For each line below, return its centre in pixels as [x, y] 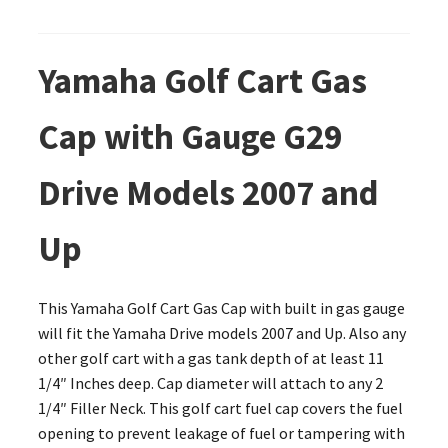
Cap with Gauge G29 [189, 137]
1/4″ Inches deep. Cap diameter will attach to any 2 [210, 383]
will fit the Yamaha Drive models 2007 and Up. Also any [221, 333]
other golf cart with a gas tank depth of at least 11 [210, 358]
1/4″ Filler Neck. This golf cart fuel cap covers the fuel [220, 408]
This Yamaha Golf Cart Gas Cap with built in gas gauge [221, 308]
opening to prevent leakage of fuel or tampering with [221, 433]
